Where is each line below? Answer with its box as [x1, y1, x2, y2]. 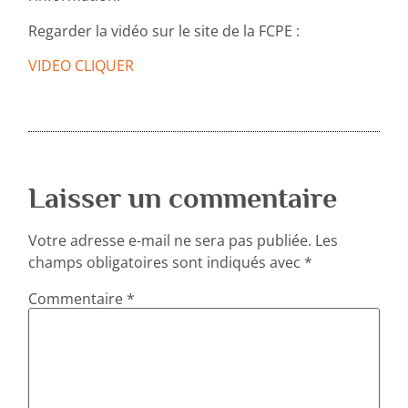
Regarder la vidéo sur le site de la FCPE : [28, 20, 301, 41]
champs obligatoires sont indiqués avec [28, 251, 305, 272]
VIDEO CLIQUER [28, 56, 135, 76]
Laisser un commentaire [28, 180, 338, 214]
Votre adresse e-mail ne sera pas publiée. [28, 229, 312, 250]
